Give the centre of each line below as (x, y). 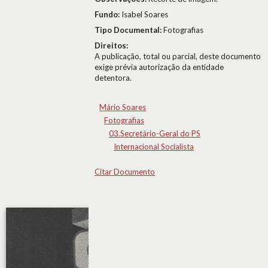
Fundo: (108, 14)
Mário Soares (123, 107)
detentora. (113, 78)
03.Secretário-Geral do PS (155, 133)
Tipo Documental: (129, 30)
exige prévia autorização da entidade (159, 67)
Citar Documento (125, 172)
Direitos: (111, 45)
